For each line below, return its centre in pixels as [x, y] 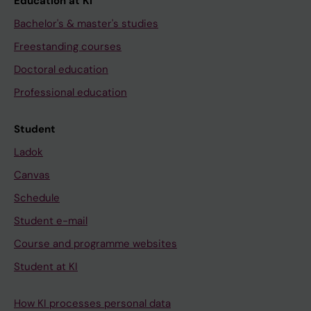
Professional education [70, 93]
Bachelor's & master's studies [86, 24]
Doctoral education [61, 70]
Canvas [32, 175]
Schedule [37, 198]
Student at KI [46, 267]
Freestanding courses [68, 47]
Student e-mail [51, 221]
